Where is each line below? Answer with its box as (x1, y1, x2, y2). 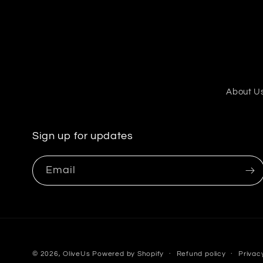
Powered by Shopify (92, 249, 164, 258)
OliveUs (63, 249, 90, 258)
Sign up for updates (32, 130, 133, 141)
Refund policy (176, 249, 226, 258)
